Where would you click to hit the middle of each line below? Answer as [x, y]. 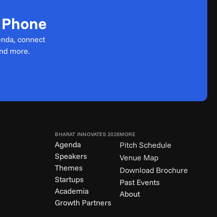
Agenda [68, 144]
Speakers [71, 156]
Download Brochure [154, 170]
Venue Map [139, 157]
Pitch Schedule [146, 145]
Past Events [140, 182]
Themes [69, 168]
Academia [72, 191]
